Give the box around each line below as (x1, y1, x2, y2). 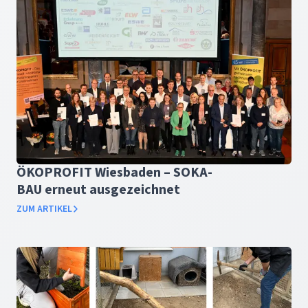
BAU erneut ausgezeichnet (16, 180, 180, 199)
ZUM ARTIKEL (16, 202, 72, 216)
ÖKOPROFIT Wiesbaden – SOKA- (16, 163, 212, 182)
